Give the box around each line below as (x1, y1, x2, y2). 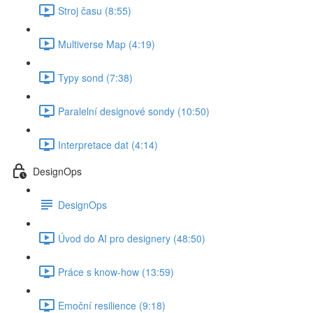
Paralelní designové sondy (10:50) (58, 103, 210, 118)
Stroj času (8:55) (58, 3, 131, 17)
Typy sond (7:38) (58, 70, 133, 85)
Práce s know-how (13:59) (58, 264, 174, 279)
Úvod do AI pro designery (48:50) (58, 231, 205, 245)
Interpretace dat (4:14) (58, 137, 158, 152)
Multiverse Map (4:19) (58, 36, 155, 51)
